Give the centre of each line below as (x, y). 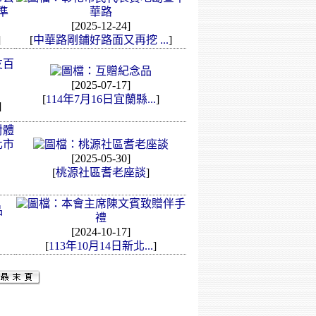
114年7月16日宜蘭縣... (101, 99)
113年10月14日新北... (101, 246)
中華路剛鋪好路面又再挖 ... (101, 40)
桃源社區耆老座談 (101, 172)
